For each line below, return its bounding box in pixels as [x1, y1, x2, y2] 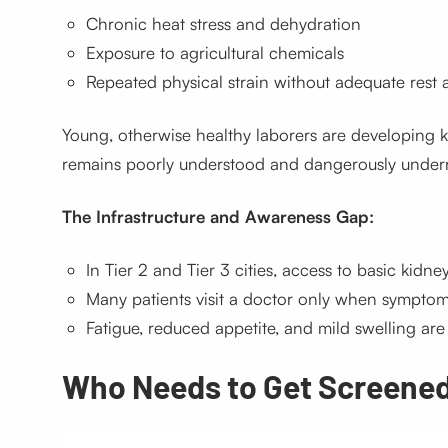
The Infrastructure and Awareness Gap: [61, 206, 374, 228]
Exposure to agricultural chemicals [85, 42, 344, 64]
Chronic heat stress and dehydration [85, 13, 361, 35]
